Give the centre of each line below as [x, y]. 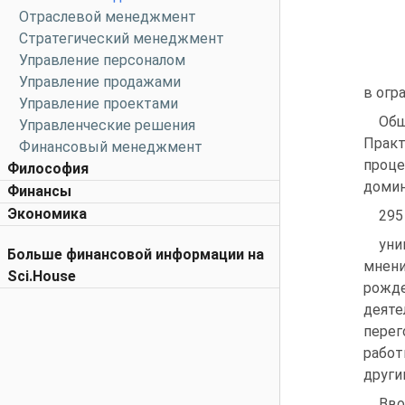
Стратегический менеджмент [122, 38]
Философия [48, 169]
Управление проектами [99, 104]
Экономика [47, 214]
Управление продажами [100, 82]
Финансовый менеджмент [111, 147]
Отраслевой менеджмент [108, 17]
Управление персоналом [102, 60]
